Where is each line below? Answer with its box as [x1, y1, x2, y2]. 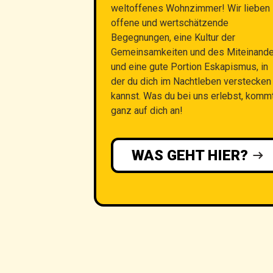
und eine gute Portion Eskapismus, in [111, 60, 268, 73]
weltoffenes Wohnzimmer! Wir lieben [111, 2, 270, 14]
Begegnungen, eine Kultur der [111, 31, 235, 43]
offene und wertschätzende [111, 16, 229, 29]
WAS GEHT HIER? [131, 146, 248, 164]
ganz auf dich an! [111, 104, 183, 116]
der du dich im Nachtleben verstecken [111, 75, 271, 87]
